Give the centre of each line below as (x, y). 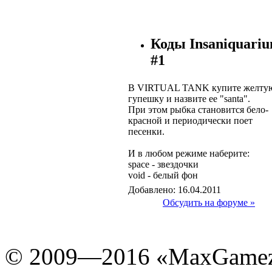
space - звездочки (163, 164)
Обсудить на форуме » (209, 202)
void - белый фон (163, 175)
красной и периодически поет (190, 120)
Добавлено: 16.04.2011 (175, 189)
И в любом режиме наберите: (189, 153)
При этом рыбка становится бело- (198, 109)
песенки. (146, 131)
